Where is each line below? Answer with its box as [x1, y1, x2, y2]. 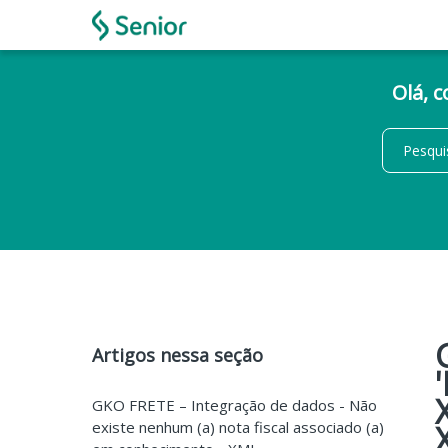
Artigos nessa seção [92, 343, 263, 367]
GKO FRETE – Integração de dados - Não [92, 395, 377, 415]
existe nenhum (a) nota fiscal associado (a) [92, 417, 384, 437]
